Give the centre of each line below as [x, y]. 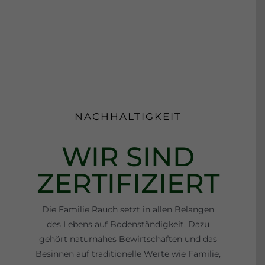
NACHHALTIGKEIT [128, 119]
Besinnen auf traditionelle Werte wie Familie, [128, 256]
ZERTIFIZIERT [128, 185]
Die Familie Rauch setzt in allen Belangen [128, 211]
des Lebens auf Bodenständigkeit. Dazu [128, 226]
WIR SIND [128, 159]
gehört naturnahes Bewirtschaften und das [128, 241]
